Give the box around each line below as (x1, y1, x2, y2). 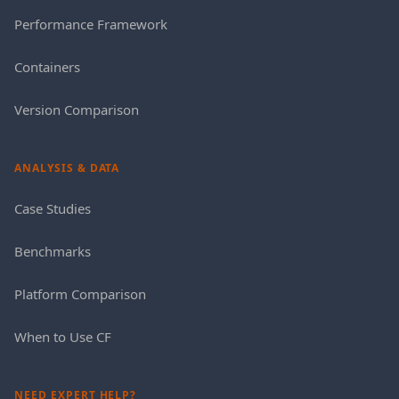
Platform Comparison (14, 285, 146, 304)
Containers (14, 58, 80, 77)
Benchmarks (14, 242, 91, 261)
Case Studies (14, 199, 91, 218)
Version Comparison (14, 101, 139, 119)
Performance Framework (14, 15, 167, 34)
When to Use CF (14, 328, 111, 346)
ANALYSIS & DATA (14, 160, 120, 176)
